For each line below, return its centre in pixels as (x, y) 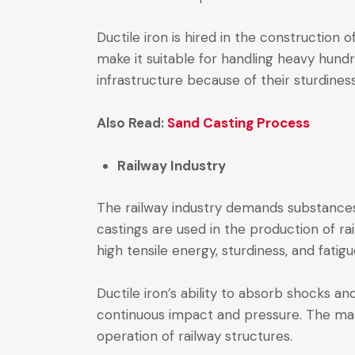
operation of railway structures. (195, 336)
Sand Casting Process (239, 123)
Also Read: (132, 123)
